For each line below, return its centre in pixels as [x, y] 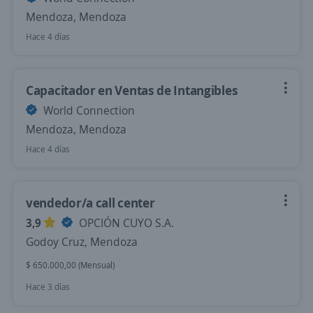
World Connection [88, 110]
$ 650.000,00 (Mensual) [70, 265]
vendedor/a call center [90, 203]
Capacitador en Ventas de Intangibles [132, 90]
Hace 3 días [48, 287]
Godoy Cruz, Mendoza [82, 242]
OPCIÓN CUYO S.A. [125, 223]
